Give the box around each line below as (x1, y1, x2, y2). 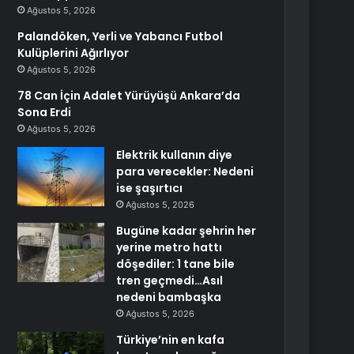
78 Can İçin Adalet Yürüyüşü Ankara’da (17, 88, 241, 104)
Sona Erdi (17, 104, 72, 120)
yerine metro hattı (116, 239, 223, 255)
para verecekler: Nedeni (116, 164, 254, 179)
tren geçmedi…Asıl (116, 273, 224, 288)
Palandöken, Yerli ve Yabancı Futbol (17, 28, 224, 44)
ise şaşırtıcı (116, 180, 183, 196)
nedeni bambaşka (116, 289, 222, 305)
